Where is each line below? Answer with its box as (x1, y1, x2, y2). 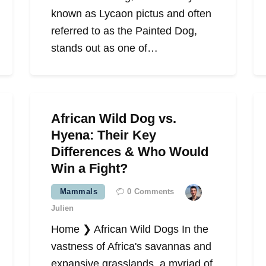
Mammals (59, 187, 98, 197)
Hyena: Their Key (50, 128, 156, 143)
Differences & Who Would (50, 144, 208, 160)
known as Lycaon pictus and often (50, 8, 211, 20)
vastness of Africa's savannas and (50, 240, 211, 253)
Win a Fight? (50, 161, 128, 176)
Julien (50, 204, 74, 213)
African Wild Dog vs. (50, 111, 176, 126)
